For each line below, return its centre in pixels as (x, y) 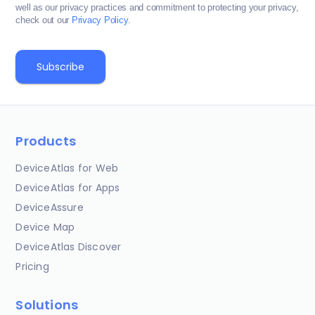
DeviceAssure (50, 208)
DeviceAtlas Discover (69, 247)
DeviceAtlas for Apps (68, 188)
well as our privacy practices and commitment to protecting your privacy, (157, 8)
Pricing (32, 267)
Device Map (45, 227)
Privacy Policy (100, 20)
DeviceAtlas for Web (67, 168)
